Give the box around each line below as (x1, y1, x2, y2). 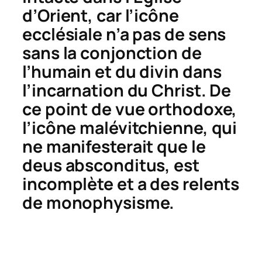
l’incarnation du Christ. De (22, 79, 232, 102)
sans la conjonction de (22, 42, 202, 65)
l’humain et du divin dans (22, 60, 222, 84)
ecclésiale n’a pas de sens (22, 23, 226, 46)
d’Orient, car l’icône (22, 4, 179, 27)
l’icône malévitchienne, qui (22, 116, 237, 140)
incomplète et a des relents (22, 173, 240, 196)
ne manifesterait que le (22, 135, 206, 158)
